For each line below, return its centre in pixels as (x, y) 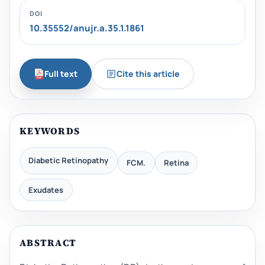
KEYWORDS (50, 130)
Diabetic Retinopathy (69, 161)
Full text (61, 73)
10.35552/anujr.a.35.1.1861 (87, 28)
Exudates (46, 190)
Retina (176, 162)
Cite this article (148, 73)
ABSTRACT (48, 243)
